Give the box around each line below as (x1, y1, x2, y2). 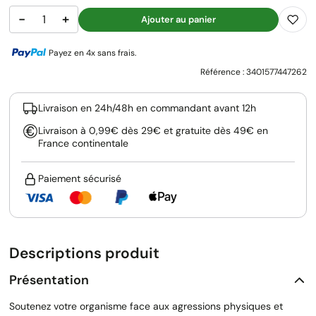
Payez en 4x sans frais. (49, 47, 136, 59)
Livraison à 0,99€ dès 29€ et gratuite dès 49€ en (38, 124, 268, 138)
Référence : (200, 66, 246, 78)
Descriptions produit (9, 243, 159, 264)
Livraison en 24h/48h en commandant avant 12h (38, 102, 256, 115)
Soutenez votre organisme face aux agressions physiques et (9, 300, 283, 313)
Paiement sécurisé (38, 172, 121, 186)
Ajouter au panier (141, 13, 216, 25)
